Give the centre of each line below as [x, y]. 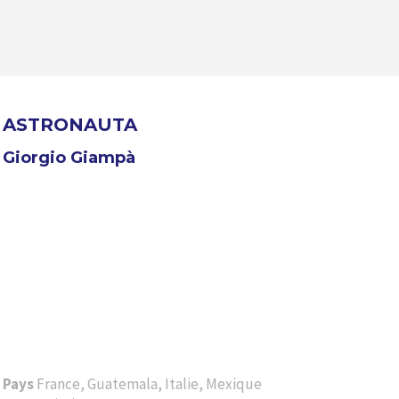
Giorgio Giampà [69, 158]
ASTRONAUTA [69, 125]
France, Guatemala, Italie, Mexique [149, 383]
